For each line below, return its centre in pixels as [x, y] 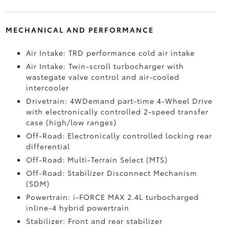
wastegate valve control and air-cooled [102, 76]
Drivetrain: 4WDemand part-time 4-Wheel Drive [119, 100]
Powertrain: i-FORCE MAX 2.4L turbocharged [112, 197]
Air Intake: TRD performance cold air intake [110, 52]
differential [48, 146]
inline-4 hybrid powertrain [77, 207]
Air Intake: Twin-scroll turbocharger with [105, 66]
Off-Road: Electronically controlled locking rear [119, 135]
